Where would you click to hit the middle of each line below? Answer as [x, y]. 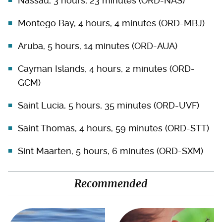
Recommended [111, 184]
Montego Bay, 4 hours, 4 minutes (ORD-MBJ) [111, 23]
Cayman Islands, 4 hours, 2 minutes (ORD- [106, 69]
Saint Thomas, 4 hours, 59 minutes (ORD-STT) [113, 128]
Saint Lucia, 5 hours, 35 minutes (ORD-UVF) [109, 106]
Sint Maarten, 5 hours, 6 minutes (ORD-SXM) [111, 151]
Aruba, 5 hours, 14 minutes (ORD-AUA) [98, 46]
